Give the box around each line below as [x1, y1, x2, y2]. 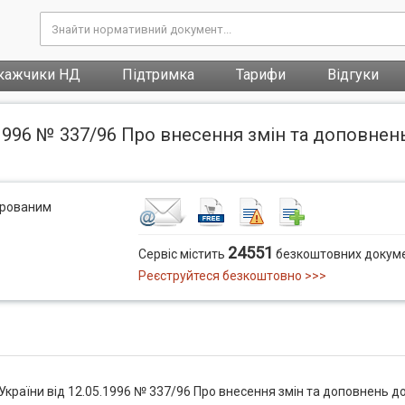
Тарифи [236, 66, 286, 83]
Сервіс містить [138, 247, 229, 261]
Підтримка [122, 66, 194, 83]
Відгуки [327, 66, 379, 83]
